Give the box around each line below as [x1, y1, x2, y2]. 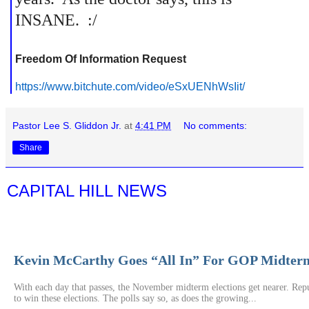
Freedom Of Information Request [15, 52, 187, 65]
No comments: [183, 119, 248, 131]
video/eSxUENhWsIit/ [139, 80, 246, 92]
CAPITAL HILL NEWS [7, 181, 167, 200]
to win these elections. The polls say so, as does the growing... [14, 293, 257, 304]
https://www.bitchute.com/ [15, 80, 139, 92]
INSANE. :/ [15, 10, 98, 29]
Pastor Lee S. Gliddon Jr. [12, 119, 121, 131]
